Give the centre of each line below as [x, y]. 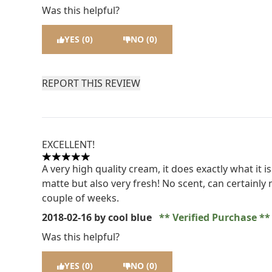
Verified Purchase [215, 217]
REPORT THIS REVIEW [91, 83]
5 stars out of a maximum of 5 [110, 163]
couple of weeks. [81, 198]
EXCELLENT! [69, 144]
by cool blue [123, 217]
